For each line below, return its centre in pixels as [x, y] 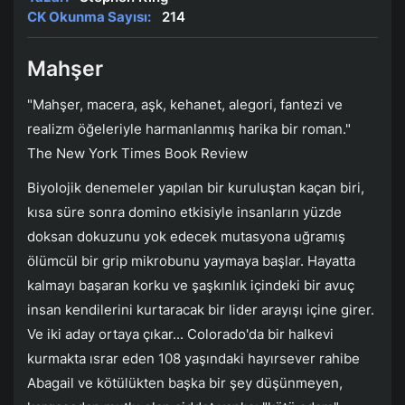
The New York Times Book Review [137, 154]
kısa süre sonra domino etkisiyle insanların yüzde [184, 212]
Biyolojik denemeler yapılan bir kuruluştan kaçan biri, [196, 188]
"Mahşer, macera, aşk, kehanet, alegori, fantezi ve [185, 105]
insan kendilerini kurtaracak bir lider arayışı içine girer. [201, 310]
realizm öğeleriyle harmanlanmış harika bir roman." [189, 129]
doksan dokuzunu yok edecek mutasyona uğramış [186, 237]
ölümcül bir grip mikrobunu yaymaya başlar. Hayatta [191, 261]
